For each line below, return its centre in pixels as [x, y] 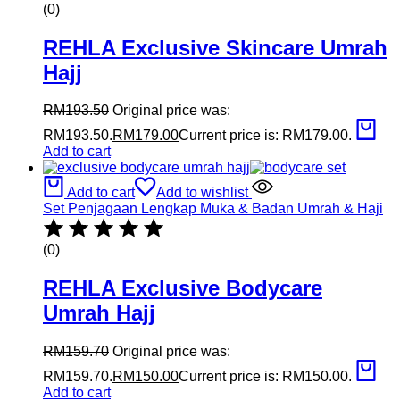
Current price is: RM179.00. [265, 136]
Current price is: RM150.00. [265, 377]
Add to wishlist [202, 193]
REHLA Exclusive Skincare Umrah [215, 47]
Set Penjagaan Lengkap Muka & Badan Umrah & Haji [213, 209]
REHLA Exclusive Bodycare [183, 288]
